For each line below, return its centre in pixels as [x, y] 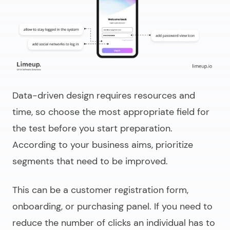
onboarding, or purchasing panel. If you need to [112, 207]
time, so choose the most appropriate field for [111, 112]
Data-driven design [54, 96]
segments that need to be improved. [90, 161]
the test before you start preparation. [92, 129]
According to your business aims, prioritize [103, 145]
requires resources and [146, 96]
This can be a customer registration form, [100, 190]
